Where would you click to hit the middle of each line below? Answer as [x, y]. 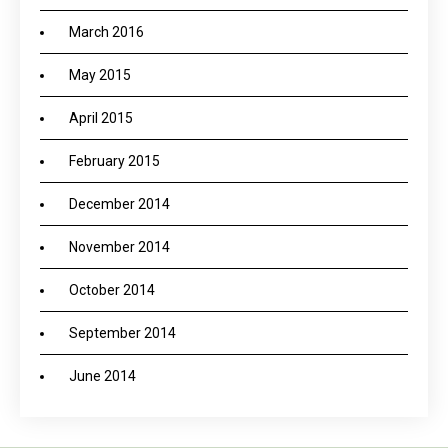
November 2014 [119, 247]
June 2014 [102, 376]
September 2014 [122, 333]
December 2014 [119, 204]
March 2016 [106, 32]
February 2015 [114, 161]
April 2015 [101, 118]
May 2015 [100, 75]
